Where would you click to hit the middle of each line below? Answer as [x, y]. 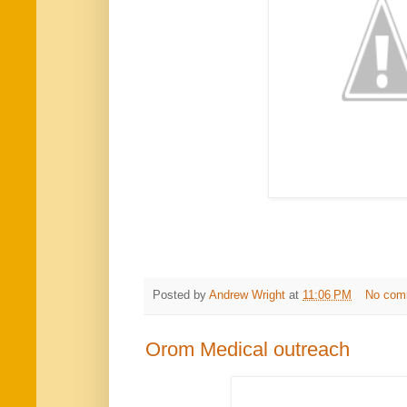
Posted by [181, 296]
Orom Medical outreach [248, 350]
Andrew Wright [247, 296]
